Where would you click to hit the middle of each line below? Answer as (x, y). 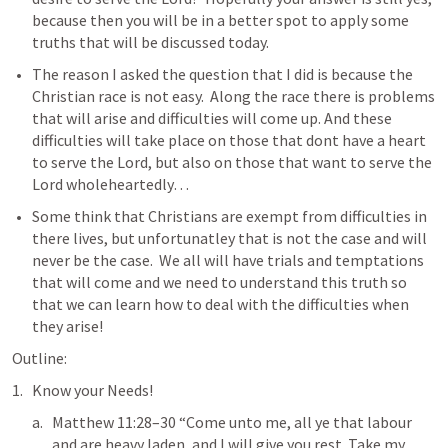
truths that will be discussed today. (150, 42)
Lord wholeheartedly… (110, 184)
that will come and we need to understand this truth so (219, 282)
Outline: (39, 358)
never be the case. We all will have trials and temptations (228, 260)
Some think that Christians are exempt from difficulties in (229, 216)
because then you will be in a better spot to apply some (220, 20)
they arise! (67, 326)
